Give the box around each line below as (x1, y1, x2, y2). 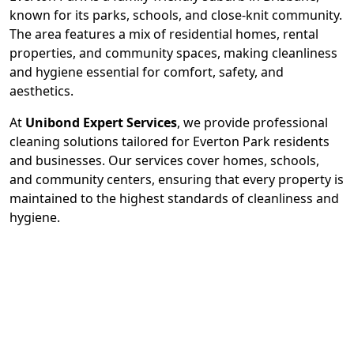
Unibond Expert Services (25, 114, 177, 131)
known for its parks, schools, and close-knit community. (9, 6, 342, 24)
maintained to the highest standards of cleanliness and (9, 190, 339, 207)
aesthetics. (9, 82, 73, 100)
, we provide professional (177, 114, 328, 131)
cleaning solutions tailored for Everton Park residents (9, 133, 330, 150)
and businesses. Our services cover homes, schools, (9, 152, 319, 169)
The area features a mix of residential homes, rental (9, 25, 318, 43)
